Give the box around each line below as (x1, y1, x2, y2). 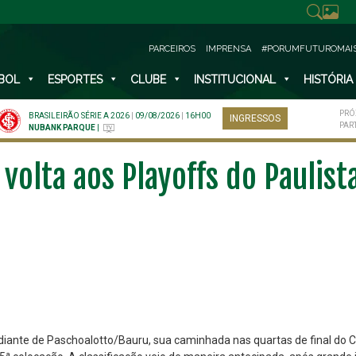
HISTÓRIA (303, 73, 353, 86)
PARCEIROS (149, 44, 195, 54)
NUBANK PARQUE (29, 123, 95, 132)
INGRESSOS (230, 113, 281, 124)
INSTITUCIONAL (193, 73, 276, 86)
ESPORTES (47, 73, 103, 86)
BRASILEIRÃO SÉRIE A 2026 (29, 111, 130, 120)
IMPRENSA (206, 44, 251, 54)
